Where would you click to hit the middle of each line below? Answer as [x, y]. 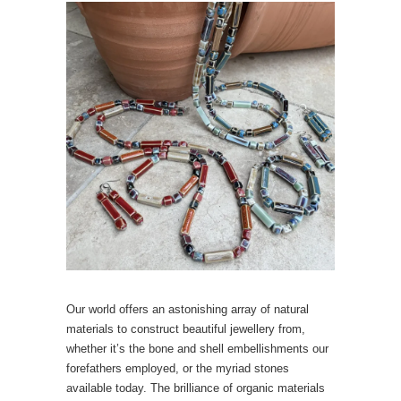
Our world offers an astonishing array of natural [188, 309]
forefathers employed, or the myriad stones [178, 368]
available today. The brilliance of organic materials [196, 388]
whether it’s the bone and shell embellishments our [197, 349]
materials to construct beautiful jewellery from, [186, 329]
